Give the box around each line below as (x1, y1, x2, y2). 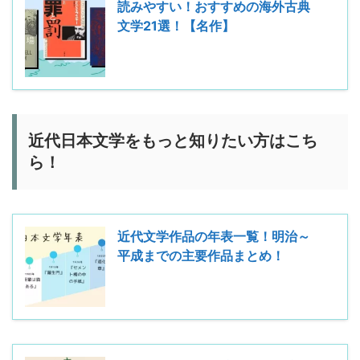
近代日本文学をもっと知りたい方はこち (28, 130, 317, 150)
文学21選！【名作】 (117, 17, 235, 34)
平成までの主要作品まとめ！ (117, 247, 284, 264)
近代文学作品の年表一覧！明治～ (117, 227, 310, 244)
